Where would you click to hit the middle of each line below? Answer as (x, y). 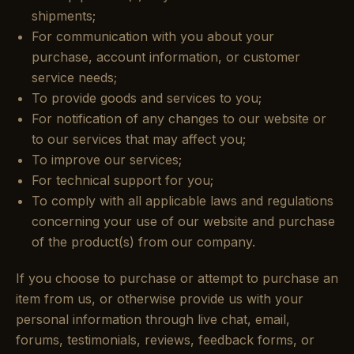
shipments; (64, 16)
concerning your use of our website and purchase (183, 221)
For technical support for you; (122, 180)
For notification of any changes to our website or (179, 119)
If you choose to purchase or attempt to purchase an (177, 278)
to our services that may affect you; (139, 139)
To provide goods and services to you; (147, 98)
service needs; (74, 77)
